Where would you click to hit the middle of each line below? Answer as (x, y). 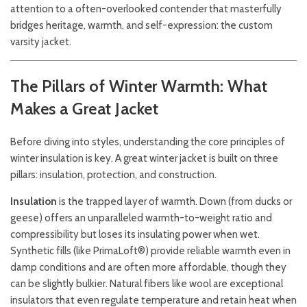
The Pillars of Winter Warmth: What (139, 86)
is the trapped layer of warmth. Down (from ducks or (174, 201)
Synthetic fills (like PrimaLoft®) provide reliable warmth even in (150, 251)
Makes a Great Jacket (84, 109)
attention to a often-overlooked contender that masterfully (146, 9)
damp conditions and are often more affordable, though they (148, 267)
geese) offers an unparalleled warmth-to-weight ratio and (141, 218)
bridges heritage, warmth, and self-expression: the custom (142, 25)
